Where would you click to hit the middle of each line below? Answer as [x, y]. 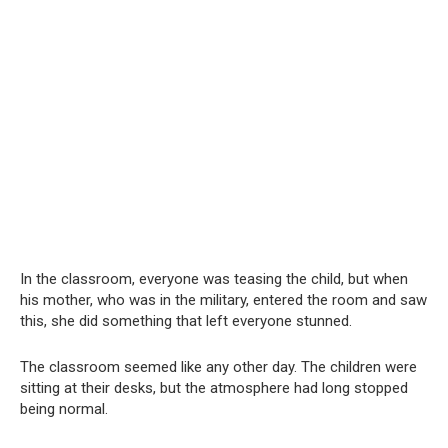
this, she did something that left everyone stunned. [186, 321]
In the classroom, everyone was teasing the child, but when [214, 279]
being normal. [64, 409]
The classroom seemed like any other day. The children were [218, 367]
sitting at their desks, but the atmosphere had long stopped [214, 388]
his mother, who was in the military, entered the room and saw [223, 300]
